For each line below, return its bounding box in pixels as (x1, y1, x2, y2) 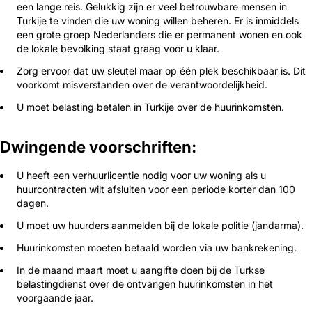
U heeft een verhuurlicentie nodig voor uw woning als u (17, 169, 266, 181)
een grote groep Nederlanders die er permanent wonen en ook (17, 29, 302, 40)
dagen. (17, 197, 49, 209)
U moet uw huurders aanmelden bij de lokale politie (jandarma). (17, 219, 304, 231)
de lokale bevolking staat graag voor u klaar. (17, 42, 219, 54)
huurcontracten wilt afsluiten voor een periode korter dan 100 (17, 183, 295, 195)
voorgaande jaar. (17, 292, 93, 304)
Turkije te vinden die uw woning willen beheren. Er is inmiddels (17, 15, 299, 26)
